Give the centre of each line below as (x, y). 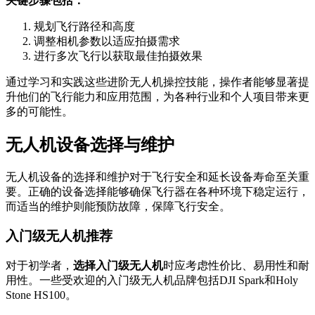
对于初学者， (39, 266)
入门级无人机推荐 (59, 236)
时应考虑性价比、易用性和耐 (236, 266)
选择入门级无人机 (118, 266)
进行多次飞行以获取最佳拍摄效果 (118, 56)
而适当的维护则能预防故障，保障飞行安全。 (118, 206)
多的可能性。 (39, 111)
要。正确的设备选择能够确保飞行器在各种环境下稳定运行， (157, 191)
